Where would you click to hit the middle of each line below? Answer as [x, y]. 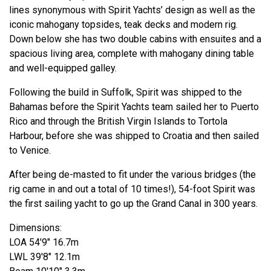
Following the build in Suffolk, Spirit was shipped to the [126, 93]
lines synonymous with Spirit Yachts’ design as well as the [132, 10]
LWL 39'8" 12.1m [44, 257]
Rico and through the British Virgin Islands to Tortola [118, 122]
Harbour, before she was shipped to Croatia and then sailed [134, 136]
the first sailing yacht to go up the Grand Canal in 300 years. [133, 204]
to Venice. [30, 151]
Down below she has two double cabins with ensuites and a [135, 39]
